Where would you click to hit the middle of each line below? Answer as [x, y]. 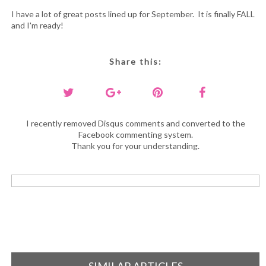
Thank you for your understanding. [135, 145]
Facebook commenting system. [135, 134]
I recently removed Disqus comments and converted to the [135, 123]
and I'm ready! [37, 25]
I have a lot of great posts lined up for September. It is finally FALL [133, 14]
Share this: [135, 61]
